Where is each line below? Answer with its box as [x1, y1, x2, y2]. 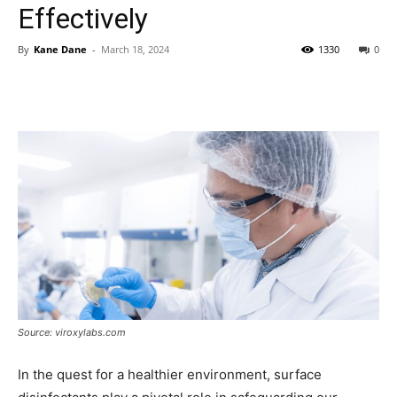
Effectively [18, 2, 148, 35]
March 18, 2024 [101, 43, 169, 56]
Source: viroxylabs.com [18, 326, 126, 339]
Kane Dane [34, 43, 87, 56]
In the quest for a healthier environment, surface [18, 366, 322, 384]
